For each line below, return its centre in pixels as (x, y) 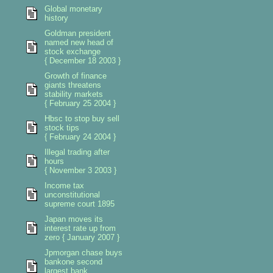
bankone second (73, 262)
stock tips (62, 128)
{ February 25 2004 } (80, 103)
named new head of (79, 42)
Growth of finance (75, 76)
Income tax (64, 186)
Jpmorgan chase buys (83, 253)
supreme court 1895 (79, 204)
